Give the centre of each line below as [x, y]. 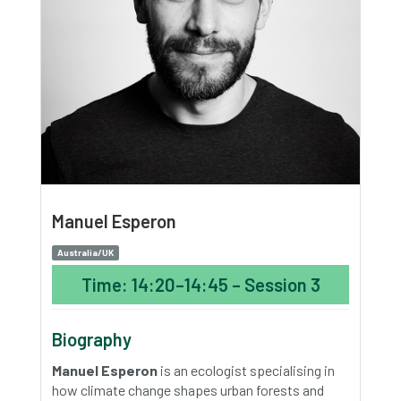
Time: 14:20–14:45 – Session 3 [200, 285]
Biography [92, 339]
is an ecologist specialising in [246, 370]
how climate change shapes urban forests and [188, 390]
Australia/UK [85, 252]
